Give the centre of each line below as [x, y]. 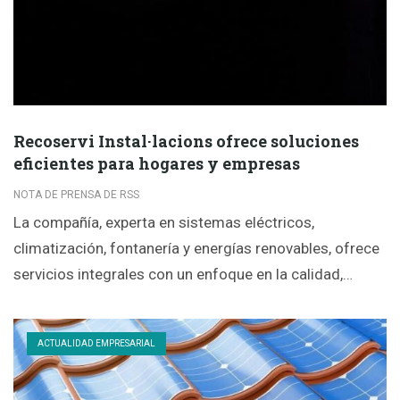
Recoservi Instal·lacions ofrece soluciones [186, 141]
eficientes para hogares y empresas [157, 163]
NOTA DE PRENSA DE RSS [76, 194]
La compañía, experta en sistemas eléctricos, [164, 222]
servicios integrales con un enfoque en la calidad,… [183, 274]
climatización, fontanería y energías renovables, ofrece [196, 248]
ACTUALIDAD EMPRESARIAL [96, 343]
